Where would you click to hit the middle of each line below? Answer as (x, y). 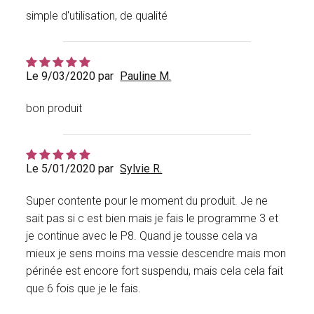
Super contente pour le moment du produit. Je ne (147, 201)
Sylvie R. (141, 169)
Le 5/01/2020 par (70, 169)
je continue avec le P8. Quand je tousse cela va (142, 236)
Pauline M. (146, 76)
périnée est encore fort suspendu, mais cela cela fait (155, 271)
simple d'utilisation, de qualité (97, 16)
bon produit (54, 109)
